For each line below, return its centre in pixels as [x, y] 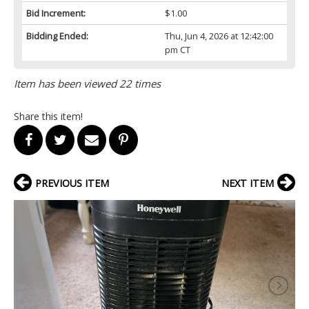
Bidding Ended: [57, 36]
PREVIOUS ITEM [72, 183]
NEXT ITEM [248, 183]
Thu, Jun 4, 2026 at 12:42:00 [219, 36]
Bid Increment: [56, 13]
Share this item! [48, 116]
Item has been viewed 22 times [87, 83]
